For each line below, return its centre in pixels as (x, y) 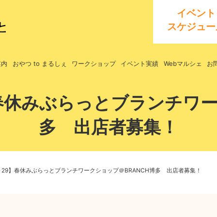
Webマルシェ (183, 63)
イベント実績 (140, 63)
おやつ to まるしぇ (39, 63)
